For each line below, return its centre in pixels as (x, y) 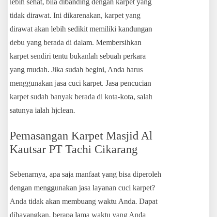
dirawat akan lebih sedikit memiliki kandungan (81, 29)
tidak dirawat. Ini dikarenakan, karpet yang (75, 15)
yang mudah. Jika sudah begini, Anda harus (76, 70)
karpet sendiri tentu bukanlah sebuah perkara (78, 56)
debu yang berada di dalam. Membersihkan (76, 43)
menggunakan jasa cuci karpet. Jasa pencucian (80, 83)
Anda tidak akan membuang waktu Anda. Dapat (84, 201)
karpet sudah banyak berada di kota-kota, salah (81, 97)
